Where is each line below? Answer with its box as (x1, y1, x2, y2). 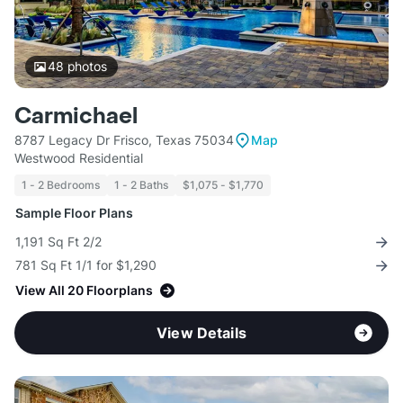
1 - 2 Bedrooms (22, 178, 100, 193)
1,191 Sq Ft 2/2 (15, 234, 102, 250)
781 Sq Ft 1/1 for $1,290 (15, 257, 157, 273)
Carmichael (14, 103, 138, 131)
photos (63, 58, 107, 75)
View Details (157, 324, 246, 343)
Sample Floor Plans (15, 205, 133, 221)
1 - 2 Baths (114, 178, 168, 193)
